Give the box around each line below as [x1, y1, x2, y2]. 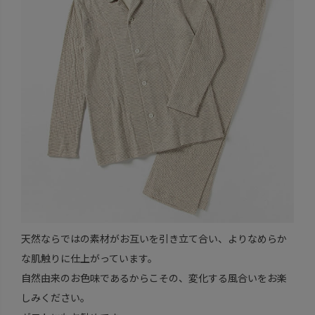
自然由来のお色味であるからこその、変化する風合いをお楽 [20, 270, 287, 285]
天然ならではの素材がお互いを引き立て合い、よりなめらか [20, 231, 287, 245]
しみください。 [20, 290, 90, 304]
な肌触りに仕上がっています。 [20, 250, 157, 265]
